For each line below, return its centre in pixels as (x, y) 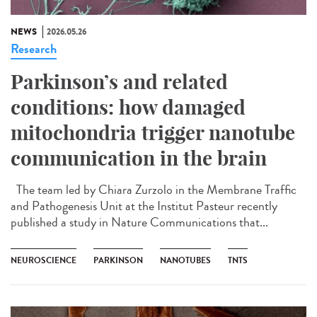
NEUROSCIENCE (44, 260)
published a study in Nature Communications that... (139, 222)
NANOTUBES (185, 260)
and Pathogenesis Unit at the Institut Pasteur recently (144, 206)
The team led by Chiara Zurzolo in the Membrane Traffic (154, 189)
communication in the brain (139, 158)
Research (34, 48)
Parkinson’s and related (119, 81)
